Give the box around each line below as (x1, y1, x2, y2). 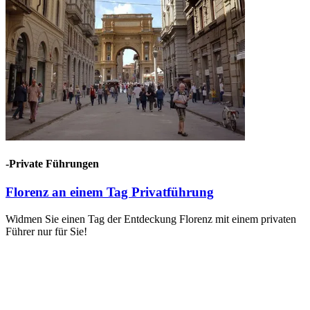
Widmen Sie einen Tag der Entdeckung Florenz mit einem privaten (6, 213, 296, 226)
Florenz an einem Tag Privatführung (6, 185, 214, 200)
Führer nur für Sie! (6, 226, 87, 238)
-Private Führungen (6, 158, 99, 170)
